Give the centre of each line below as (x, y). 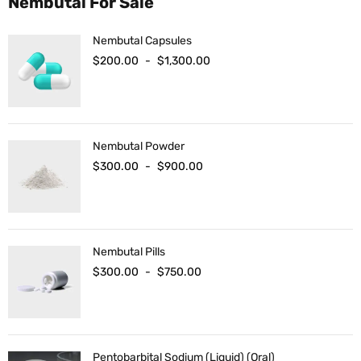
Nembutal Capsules (142, 41)
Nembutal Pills (129, 252)
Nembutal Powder (139, 147)
